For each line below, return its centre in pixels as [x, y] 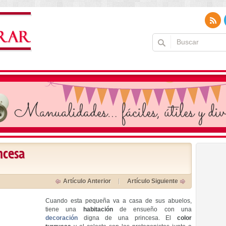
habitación [98, 209]
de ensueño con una [152, 209]
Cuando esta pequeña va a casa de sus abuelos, [119, 201]
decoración [62, 218]
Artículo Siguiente [153, 181]
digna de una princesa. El [127, 218]
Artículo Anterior [87, 181]
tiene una [64, 209]
